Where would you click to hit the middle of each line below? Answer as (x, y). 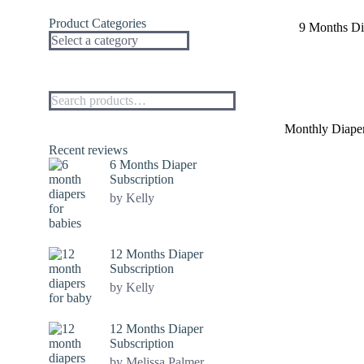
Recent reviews (88, 150)
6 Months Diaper (153, 165)
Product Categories (97, 23)
